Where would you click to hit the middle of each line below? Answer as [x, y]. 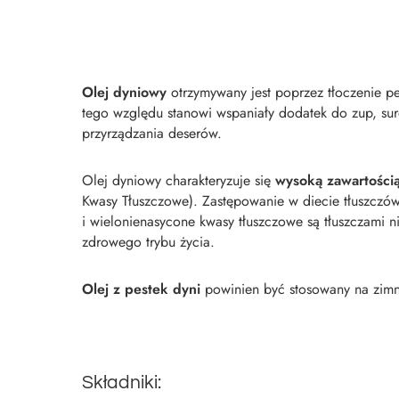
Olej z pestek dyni [141, 289]
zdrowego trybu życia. [148, 242]
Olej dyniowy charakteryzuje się [179, 180]
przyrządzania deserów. [152, 133]
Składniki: [122, 383]
